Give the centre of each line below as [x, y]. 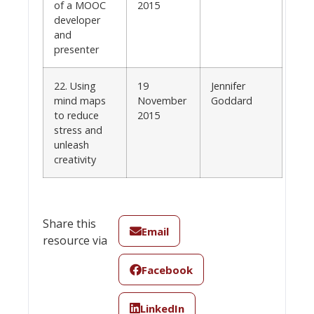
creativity [75, 159]
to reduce [76, 115]
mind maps [80, 100]
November [162, 100]
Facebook [167, 269]
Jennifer [228, 86]
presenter [76, 49]
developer [77, 20]
